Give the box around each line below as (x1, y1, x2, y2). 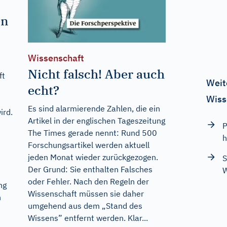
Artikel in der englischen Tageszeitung (27, 115, 165, 126)
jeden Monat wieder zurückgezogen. (27, 152, 158, 162)
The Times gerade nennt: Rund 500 (27, 127, 157, 138)
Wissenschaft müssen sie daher (27, 188, 144, 199)
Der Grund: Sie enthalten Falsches (27, 164, 153, 174)
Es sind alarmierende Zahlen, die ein (27, 103, 160, 113)
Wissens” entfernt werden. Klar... (27, 212, 148, 223)
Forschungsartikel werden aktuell (27, 139, 149, 150)
